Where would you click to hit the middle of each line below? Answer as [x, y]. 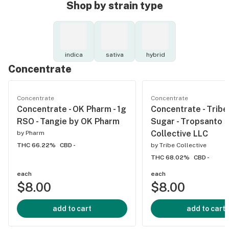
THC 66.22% [36, 145]
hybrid [155, 55]
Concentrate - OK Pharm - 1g [72, 109]
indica [74, 55]
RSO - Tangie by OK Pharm [68, 121]
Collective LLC [179, 134]
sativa [114, 55]
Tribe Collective [183, 145]
